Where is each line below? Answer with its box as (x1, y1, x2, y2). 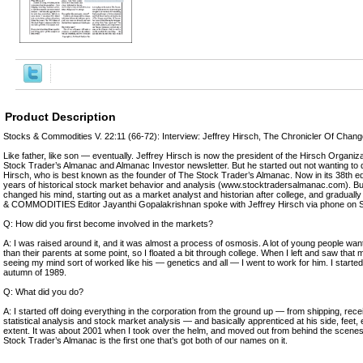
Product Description (5, 109, 116, 123)
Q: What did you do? (3, 286, 83, 297)
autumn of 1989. (3, 267, 66, 277)
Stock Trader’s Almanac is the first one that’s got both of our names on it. (3, 335, 288, 345)
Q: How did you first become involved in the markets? (3, 218, 213, 228)
